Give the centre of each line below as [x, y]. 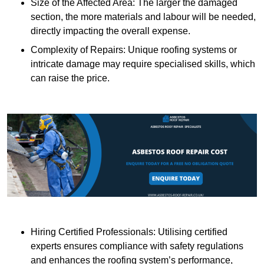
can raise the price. [70, 78]
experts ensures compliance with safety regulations [137, 246]
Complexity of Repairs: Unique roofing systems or [134, 50]
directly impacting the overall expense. [110, 31]
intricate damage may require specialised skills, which [143, 64]
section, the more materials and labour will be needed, [143, 17]
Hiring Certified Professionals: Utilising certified [129, 232]
